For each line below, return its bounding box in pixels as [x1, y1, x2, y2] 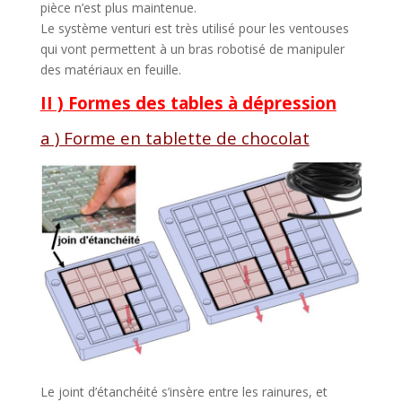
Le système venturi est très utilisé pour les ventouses [39, 19, 349, 37]
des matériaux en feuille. [39, 60, 181, 78]
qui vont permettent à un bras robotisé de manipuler [39, 39, 345, 57]
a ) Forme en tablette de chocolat [39, 126, 310, 149]
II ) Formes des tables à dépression [39, 91, 336, 114]
